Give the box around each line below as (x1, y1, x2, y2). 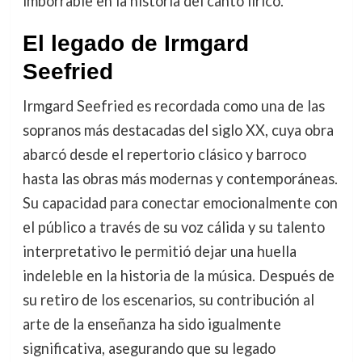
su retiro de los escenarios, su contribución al (22, 290, 314, 309)
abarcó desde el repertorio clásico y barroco (22, 145, 306, 163)
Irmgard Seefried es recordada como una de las (22, 96, 325, 115)
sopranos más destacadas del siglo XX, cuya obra (22, 120, 334, 139)
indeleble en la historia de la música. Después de (22, 266, 335, 284)
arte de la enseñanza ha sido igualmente (22, 314, 281, 333)
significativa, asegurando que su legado (22, 339, 276, 357)
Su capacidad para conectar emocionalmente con (22, 193, 338, 212)
